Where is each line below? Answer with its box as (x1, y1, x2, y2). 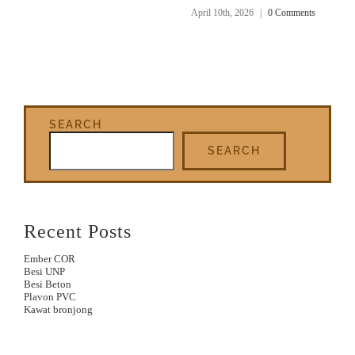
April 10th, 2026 (191, 6, 254, 18)
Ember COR (24, 252, 75, 265)
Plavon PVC (24, 290, 76, 303)
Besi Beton (24, 277, 71, 290)
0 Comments (268, 6, 315, 18)
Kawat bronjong (24, 303, 93, 315)
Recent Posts (24, 219, 132, 242)
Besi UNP (24, 265, 65, 277)
